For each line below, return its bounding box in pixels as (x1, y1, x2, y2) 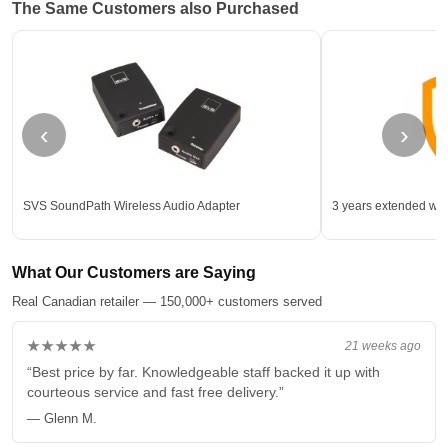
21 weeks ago (345, 339, 421, 353)
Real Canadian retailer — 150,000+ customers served (12, 294, 322, 310)
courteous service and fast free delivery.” (27, 384, 284, 401)
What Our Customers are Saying (12, 264, 256, 282)
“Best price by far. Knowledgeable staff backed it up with (27, 364, 380, 381)
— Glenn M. (27, 411, 97, 427)
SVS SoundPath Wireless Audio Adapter (23, 199, 240, 214)
